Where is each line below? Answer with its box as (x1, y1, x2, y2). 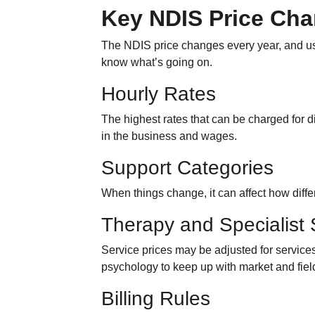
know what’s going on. (101, 56, 213, 68)
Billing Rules (101, 288, 211, 309)
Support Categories (101, 157, 274, 179)
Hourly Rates (101, 83, 217, 105)
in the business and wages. (101, 130, 238, 142)
